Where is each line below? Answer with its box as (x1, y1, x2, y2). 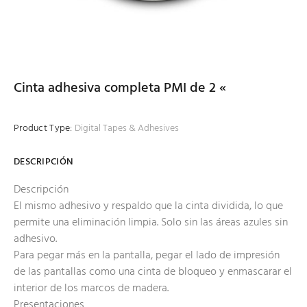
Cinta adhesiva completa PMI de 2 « (14, 77, 226, 100)
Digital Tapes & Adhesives (74, 121, 179, 137)
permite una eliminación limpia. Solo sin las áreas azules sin (14, 214, 288, 232)
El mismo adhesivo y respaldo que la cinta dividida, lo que (14, 197, 283, 216)
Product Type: (14, 121, 73, 137)
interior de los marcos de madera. (14, 280, 169, 298)
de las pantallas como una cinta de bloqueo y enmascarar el (14, 263, 292, 282)
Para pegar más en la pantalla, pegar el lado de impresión (14, 247, 280, 265)
